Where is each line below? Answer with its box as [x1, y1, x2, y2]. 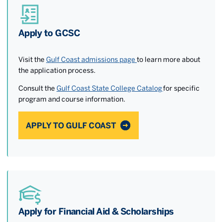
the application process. [18, 66, 96, 74]
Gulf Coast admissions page [46, 55, 137, 63]
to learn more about [137, 55, 200, 63]
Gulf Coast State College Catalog [56, 84, 163, 92]
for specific [163, 84, 200, 92]
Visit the [18, 55, 46, 63]
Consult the [18, 84, 56, 92]
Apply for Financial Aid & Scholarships [18, 206, 174, 217]
